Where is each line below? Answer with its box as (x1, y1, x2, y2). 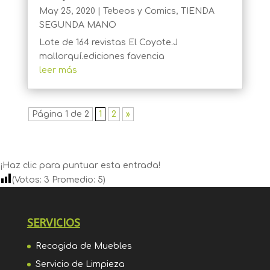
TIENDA (180, 7, 215, 16)
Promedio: (49, 175, 98, 185)
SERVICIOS (27, 216, 80, 230)
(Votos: (12, 175, 44, 185)
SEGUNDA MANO (39, 20, 116, 30)
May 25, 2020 (39, 7, 95, 16)
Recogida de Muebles (35, 242, 132, 251)
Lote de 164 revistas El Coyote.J (39, 38, 178, 48)
